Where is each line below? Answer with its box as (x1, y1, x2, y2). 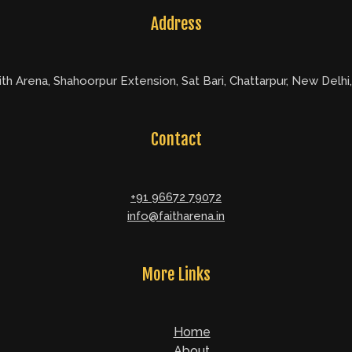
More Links (141, 264, 211, 285)
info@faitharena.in (127, 209, 225, 224)
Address (150, 13, 202, 34)
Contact (150, 129, 202, 150)
